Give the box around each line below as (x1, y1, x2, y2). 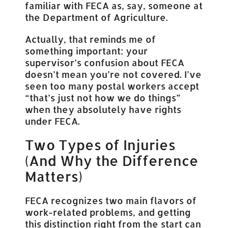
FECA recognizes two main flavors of (25, 194, 197, 207)
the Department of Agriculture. (25, 11, 168, 23)
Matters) (25, 167, 83, 186)
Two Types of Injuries (25, 136, 176, 154)
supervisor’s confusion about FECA (25, 56, 185, 69)
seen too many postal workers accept (25, 80, 199, 92)
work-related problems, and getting (25, 206, 191, 218)
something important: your (25, 45, 148, 57)
